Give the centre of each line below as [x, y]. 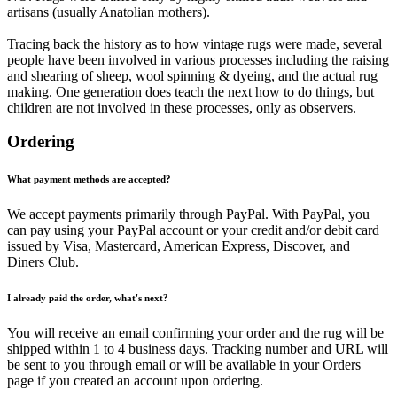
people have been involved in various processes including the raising [198, 59]
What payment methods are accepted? [89, 179]
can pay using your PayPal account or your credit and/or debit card [193, 230]
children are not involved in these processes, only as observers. [182, 107]
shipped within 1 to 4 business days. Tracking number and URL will [198, 349]
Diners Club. [43, 262]
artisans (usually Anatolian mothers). [109, 12]
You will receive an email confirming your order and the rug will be [195, 333]
